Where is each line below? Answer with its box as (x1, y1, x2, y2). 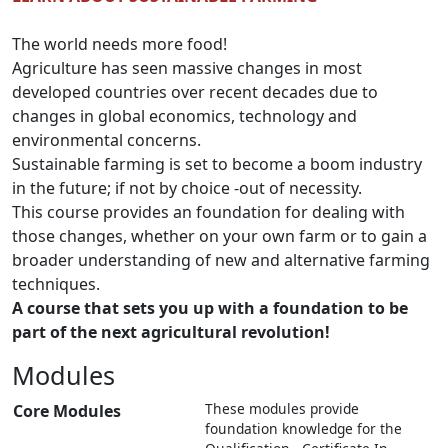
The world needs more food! (12, 33, 227, 55)
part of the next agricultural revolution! (12, 321, 330, 343)
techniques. (12, 273, 104, 295)
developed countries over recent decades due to (12, 81, 378, 103)
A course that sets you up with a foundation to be (12, 297, 408, 319)
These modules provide (205, 399, 359, 418)
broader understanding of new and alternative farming (12, 249, 430, 271)
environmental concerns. (12, 129, 201, 151)
